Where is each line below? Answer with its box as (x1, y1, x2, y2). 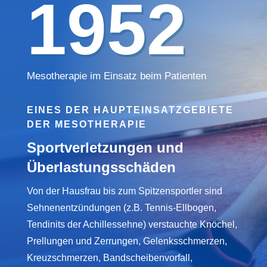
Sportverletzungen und (26, 139, 184, 156)
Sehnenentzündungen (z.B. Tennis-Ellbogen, (26, 202, 216, 213)
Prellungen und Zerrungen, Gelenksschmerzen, (26, 235, 227, 246)
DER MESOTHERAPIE (26, 119, 147, 129)
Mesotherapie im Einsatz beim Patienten (26, 70, 206, 82)
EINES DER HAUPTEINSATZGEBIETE (26, 104, 234, 115)
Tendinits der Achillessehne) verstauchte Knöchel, (26, 219, 237, 229)
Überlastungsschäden (26, 159, 176, 175)
